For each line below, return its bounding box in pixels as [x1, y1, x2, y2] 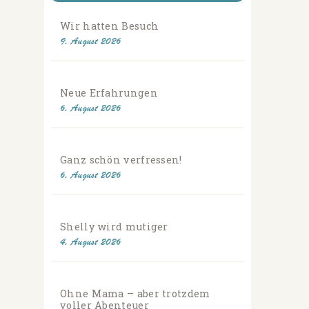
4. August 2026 [60, 236, 121, 248]
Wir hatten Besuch [60, 19, 159, 33]
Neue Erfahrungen [60, 86, 158, 100]
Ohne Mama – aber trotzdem [60, 287, 210, 301]
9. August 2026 [60, 35, 121, 48]
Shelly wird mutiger [60, 220, 168, 234]
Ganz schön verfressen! [60, 153, 182, 167]
